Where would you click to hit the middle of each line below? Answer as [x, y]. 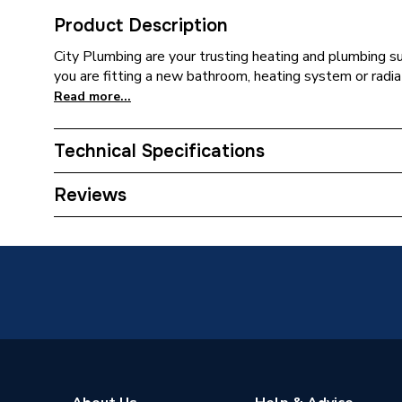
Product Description [141, 26]
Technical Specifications [159, 151]
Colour [88, 232]
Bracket [373, 192]
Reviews [90, 195]
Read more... [92, 96]
